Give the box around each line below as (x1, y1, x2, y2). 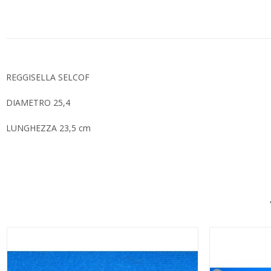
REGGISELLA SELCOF (6, 71, 90, 83)
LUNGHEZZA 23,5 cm (6, 122, 91, 134)
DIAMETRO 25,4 (6, 96, 70, 108)
